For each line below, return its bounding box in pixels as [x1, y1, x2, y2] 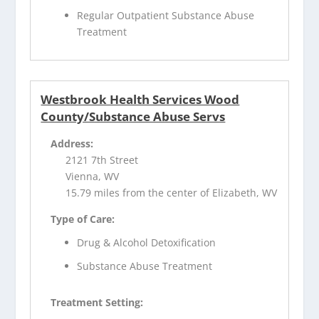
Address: [51, 136, 94, 150]
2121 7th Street [66, 152, 139, 167]
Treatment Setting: [51, 295, 144, 309]
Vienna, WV [66, 169, 120, 183]
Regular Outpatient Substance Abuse [77, 8, 255, 22]
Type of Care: [51, 211, 115, 226]
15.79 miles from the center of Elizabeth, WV [66, 185, 278, 199]
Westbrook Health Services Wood [41, 90, 240, 108]
